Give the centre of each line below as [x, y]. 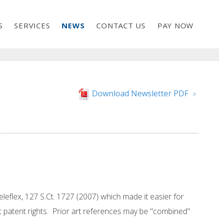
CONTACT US [121, 25]
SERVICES [32, 25]
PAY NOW [175, 25]
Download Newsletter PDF [140, 94]
